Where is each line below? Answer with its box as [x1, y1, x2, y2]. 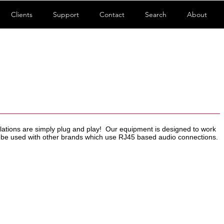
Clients [11, 10, 32, 19]
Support [53, 10, 79, 19]
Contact [99, 10, 124, 19]
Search [145, 10, 166, 19]
